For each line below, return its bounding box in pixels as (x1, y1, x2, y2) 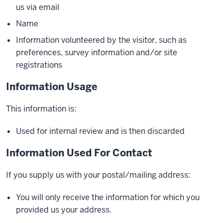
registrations (16, 60, 62, 70)
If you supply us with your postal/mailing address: (6, 170, 190, 180)
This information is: (6, 104, 76, 114)
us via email (16, 2, 59, 12)
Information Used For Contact (6, 146, 152, 159)
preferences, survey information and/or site (16, 47, 177, 58)
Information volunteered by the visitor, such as (16, 35, 187, 45)
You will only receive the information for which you (16, 192, 200, 203)
